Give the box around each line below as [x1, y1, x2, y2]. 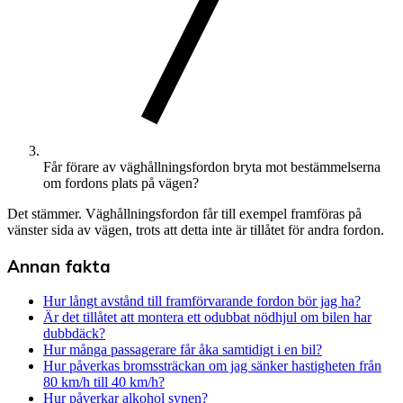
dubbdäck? [43, 326, 105, 342]
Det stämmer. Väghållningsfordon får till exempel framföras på [7, 205, 362, 221]
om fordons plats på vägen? [43, 175, 199, 191]
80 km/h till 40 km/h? [43, 374, 165, 390]
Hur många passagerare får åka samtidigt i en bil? [43, 342, 322, 358]
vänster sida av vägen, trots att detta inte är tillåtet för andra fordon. [7, 221, 384, 237]
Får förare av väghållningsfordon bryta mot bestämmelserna [43, 158, 381, 175]
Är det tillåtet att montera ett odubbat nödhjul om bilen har [43, 309, 372, 326]
